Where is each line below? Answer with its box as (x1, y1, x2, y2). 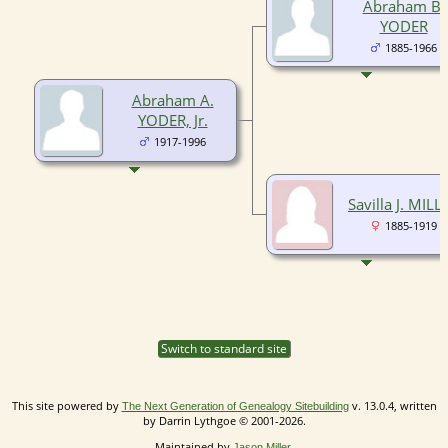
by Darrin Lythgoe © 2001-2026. (142, 412, 306, 428)
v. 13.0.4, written (348, 397, 437, 413)
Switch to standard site (157, 339, 290, 357)
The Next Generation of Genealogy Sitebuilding (121, 399, 349, 412)
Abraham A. (131, 89, 214, 110)
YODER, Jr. (137, 109, 208, 130)
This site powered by (11, 397, 122, 413)
